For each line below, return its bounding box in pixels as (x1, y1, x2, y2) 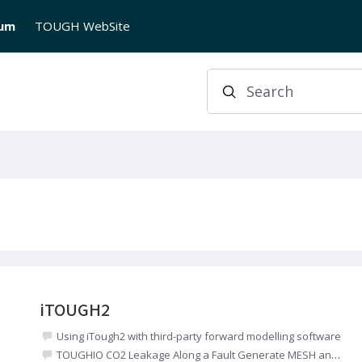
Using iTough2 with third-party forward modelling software (56, 328, 341, 343)
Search (247, 90, 283, 106)
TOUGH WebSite (35, 18, 130, 35)
